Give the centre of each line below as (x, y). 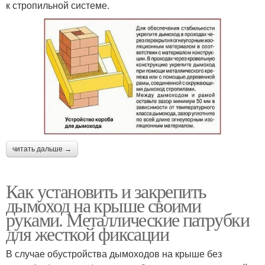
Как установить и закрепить (106, 190)
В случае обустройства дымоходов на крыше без (114, 253)
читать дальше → (42, 149)
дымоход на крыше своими (104, 205)
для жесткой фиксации (87, 233)
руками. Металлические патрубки (127, 219)
